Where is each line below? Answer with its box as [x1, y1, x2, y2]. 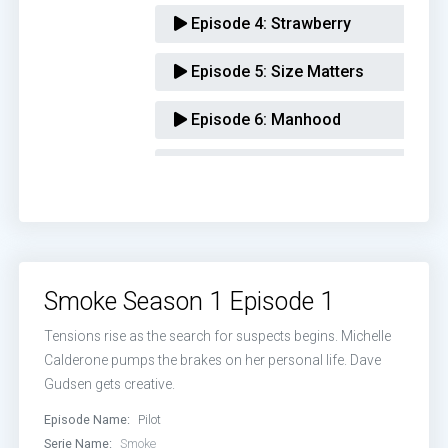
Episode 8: [187, 206, 268, 225]
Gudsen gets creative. [44, 376, 176, 392]
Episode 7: [187, 158, 268, 177]
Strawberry [267, 14, 352, 33]
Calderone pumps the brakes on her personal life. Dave [44, 352, 382, 368]
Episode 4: [187, 14, 268, 33]
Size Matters [267, 62, 365, 81]
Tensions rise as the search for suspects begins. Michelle [44, 328, 392, 344]
